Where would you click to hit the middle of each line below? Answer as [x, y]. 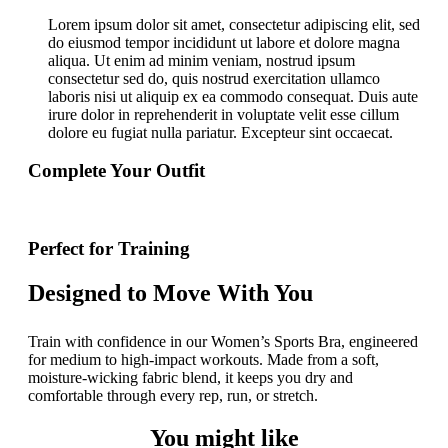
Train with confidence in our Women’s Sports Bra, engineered [223, 341]
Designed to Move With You [170, 292]
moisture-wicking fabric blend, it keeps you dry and [190, 377]
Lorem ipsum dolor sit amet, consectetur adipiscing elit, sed [234, 24]
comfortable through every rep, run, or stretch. [173, 395]
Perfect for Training [109, 248]
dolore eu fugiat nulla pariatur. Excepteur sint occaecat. [220, 132]
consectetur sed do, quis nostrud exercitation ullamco [214, 78]
